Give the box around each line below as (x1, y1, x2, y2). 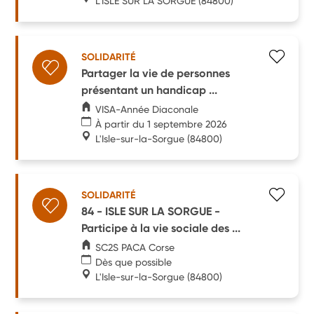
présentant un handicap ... (81, 83, 218, 97)
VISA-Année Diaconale (95, 103, 199, 115)
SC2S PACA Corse (95, 241, 175, 253)
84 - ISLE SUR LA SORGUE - (81, 204, 221, 218)
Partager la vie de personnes (81, 66, 231, 80)
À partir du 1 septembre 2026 (95, 118, 228, 130)
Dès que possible (95, 256, 172, 268)
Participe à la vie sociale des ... (81, 221, 241, 235)
